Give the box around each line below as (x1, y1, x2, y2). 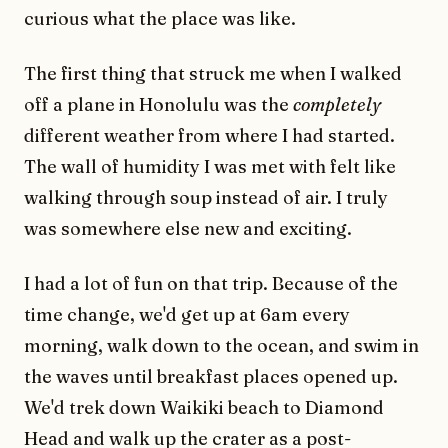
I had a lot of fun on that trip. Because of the (24, 271, 398, 295)
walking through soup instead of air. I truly (24, 185, 388, 209)
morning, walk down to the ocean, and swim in (24, 333, 419, 357)
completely (293, 92, 381, 116)
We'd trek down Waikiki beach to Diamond (24, 395, 384, 419)
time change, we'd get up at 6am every (24, 302, 350, 326)
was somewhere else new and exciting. (24, 216, 352, 240)
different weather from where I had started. (24, 123, 395, 147)
